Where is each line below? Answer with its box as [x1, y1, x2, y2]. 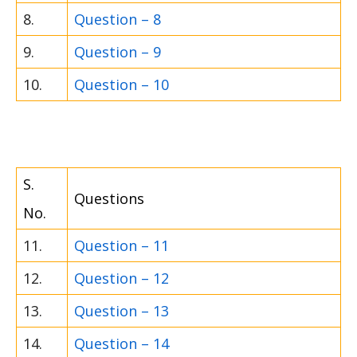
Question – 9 [74, 42, 161, 62]
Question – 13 [74, 301, 169, 321]
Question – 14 [74, 334, 169, 354]
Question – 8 [74, 10, 161, 29]
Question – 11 [74, 236, 169, 256]
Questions [74, 189, 144, 209]
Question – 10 [74, 75, 169, 95]
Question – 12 [74, 269, 169, 288]
